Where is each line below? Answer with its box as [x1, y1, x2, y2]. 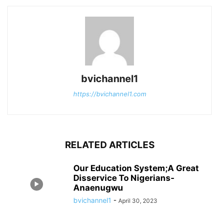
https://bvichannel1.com [73, 90, 146, 98]
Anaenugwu [73, 183, 123, 193]
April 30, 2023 [118, 197, 157, 204]
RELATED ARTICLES [65, 139, 154, 151]
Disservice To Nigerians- [73, 173, 175, 183]
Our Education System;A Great [73, 163, 199, 173]
